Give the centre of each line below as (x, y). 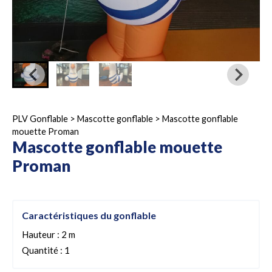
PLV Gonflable (40, 119)
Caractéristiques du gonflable (89, 215)
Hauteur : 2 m (49, 234)
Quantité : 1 (46, 250)
